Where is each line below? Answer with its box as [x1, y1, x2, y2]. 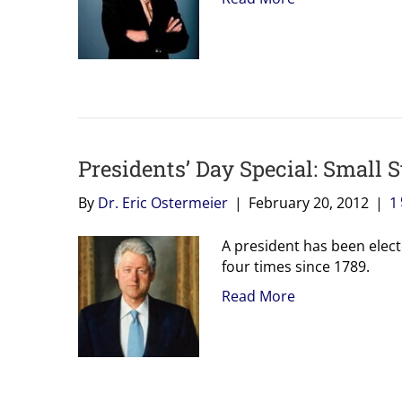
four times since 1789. [222, 256, 370, 276]
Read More [222, 285, 295, 306]
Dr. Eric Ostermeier [98, 192, 228, 213]
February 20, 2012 [249, 192, 369, 213]
